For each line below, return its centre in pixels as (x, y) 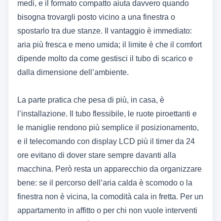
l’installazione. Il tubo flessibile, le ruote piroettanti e (107, 114)
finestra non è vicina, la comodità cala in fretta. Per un (110, 197)
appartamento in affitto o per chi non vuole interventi (107, 211)
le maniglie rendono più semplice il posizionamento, (108, 128)
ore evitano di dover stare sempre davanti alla (97, 155)
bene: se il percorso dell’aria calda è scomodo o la (105, 183)
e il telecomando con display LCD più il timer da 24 (106, 142)
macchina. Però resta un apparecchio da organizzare (110, 169)
